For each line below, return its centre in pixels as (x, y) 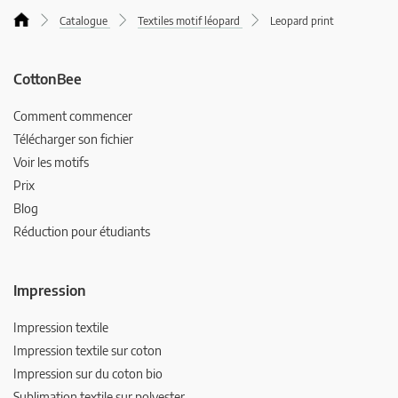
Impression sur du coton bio (88, 374)
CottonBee (48, 80)
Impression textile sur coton (88, 351)
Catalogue (84, 21)
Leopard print (302, 21)
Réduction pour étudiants (82, 232)
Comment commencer (73, 116)
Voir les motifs (51, 163)
